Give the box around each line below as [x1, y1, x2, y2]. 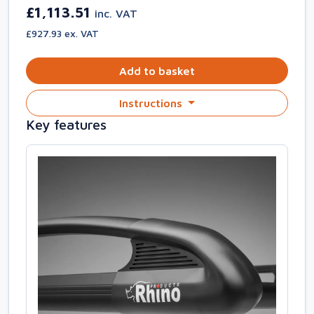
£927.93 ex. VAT [26, 27, 99, 39]
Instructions [119, 97, 186, 109]
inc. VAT [95, 7, 137, 20]
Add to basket [119, 64, 195, 77]
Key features [26, 116, 107, 132]
